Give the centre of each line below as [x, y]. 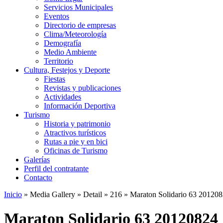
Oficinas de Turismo [76, 150]
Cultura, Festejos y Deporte [67, 70]
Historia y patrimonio [77, 123]
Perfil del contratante [56, 168]
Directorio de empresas [80, 25]
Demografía [62, 43]
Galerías [37, 159]
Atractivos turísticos [75, 132]
